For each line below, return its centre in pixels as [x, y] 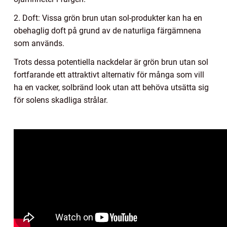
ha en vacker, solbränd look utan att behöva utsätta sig [111, 88]
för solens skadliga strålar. [61, 100]
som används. [39, 44]
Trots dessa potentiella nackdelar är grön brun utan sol [111, 62]
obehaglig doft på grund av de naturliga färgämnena [107, 31]
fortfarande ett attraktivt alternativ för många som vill [109, 75]
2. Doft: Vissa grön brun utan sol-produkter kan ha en [108, 18]
